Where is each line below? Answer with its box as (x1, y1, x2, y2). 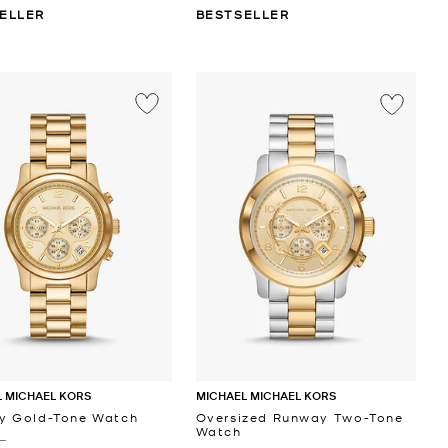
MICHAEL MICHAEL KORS (195, 386, 336, 404)
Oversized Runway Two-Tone (195, 408, 404, 425)
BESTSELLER (195, 5, 290, 22)
